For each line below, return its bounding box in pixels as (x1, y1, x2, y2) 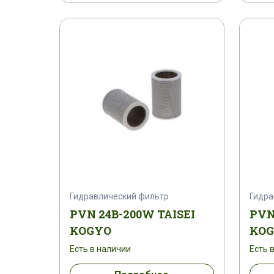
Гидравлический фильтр (70, 191, 169, 202)
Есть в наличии (70, 244, 131, 254)
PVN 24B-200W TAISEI (70, 207, 195, 222)
